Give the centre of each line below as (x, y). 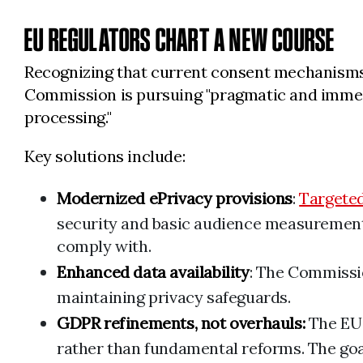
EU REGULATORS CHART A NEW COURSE (180, 40)
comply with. (104, 246)
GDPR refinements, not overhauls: (183, 323)
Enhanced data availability (153, 272)
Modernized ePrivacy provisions (175, 199)
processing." (68, 117)
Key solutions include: (105, 156)
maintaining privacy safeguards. (174, 297)
